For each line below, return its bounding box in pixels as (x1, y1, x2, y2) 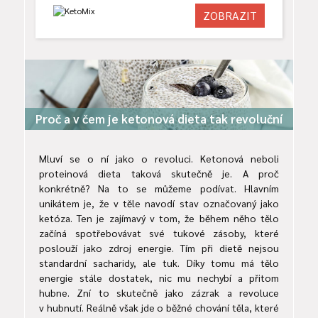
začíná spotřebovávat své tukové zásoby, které (39, 226, 279, 240)
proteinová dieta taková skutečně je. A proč (39, 167, 279, 180)
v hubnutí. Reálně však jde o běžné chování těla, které (39, 301, 279, 314)
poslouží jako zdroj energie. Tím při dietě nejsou (39, 241, 279, 255)
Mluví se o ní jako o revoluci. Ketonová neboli (39, 152, 279, 165)
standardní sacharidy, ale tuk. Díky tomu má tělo (39, 256, 279, 270)
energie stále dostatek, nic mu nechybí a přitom (39, 271, 279, 285)
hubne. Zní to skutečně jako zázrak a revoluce (39, 286, 279, 300)
